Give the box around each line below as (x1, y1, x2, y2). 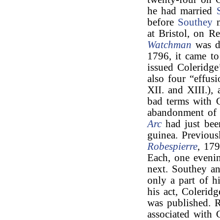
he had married (147, 5, 217, 16)
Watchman (147, 39, 192, 50)
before (147, 17, 178, 27)
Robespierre (147, 141, 197, 152)
